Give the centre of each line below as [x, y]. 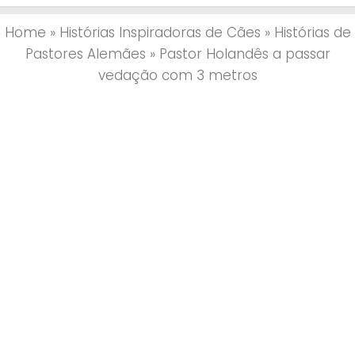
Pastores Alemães [85, 53]
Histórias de [312, 32]
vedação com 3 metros [177, 75]
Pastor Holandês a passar [244, 53]
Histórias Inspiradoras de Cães [160, 32]
